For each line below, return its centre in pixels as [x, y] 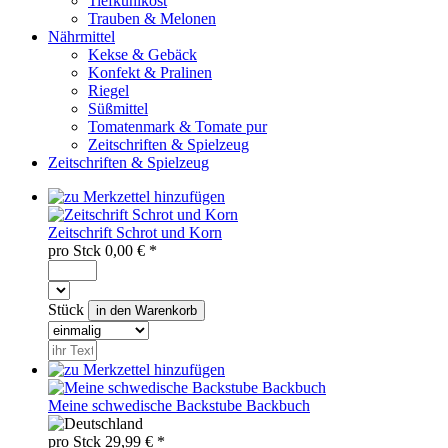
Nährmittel [81, 37]
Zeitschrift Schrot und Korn [135, 233]
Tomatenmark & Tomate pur [177, 127]
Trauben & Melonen [152, 19]
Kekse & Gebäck [142, 55]
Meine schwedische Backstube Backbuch [179, 406]
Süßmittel [118, 109]
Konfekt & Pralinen [150, 73]
